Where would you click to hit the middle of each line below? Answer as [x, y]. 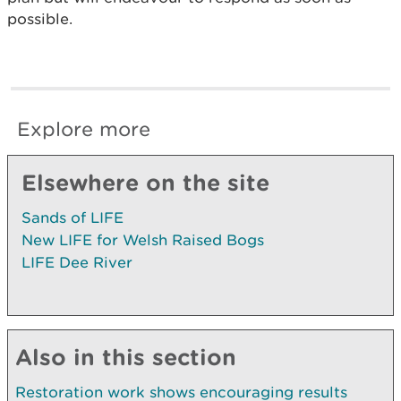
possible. [40, 18]
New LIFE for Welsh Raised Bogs [143, 239]
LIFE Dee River [77, 262]
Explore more [84, 129]
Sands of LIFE [73, 217]
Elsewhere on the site [145, 182]
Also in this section [126, 356]
